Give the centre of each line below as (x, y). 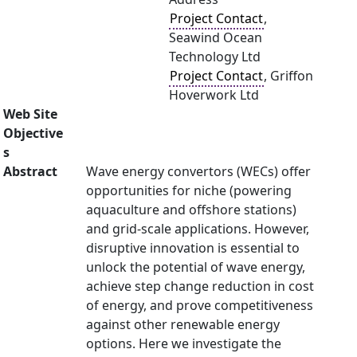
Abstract (30, 171)
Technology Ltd (215, 57)
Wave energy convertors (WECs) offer (198, 171)
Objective (33, 133)
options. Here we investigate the (184, 343)
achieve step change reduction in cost (200, 286)
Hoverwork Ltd (214, 95)
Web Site (30, 114)
